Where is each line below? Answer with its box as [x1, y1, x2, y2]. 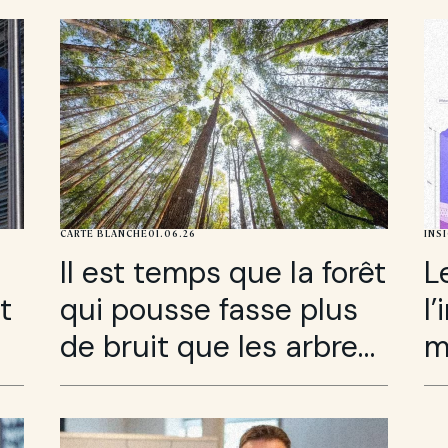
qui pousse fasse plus [59, 290, 358, 330]
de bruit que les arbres [59, 327, 373, 367]
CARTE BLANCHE [59, 227, 148, 240]
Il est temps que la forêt [59, 253, 386, 293]
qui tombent [59, 364, 230, 404]
